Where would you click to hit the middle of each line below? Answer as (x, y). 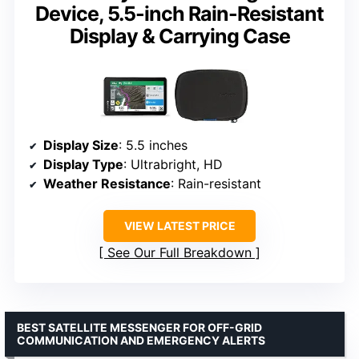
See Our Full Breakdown (179, 252)
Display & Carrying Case (179, 36)
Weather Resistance (107, 183)
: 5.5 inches (153, 145)
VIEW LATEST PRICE (179, 225)
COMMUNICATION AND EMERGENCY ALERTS (141, 340)
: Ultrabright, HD (173, 164)
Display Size (81, 145)
